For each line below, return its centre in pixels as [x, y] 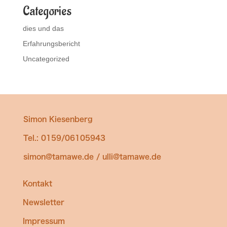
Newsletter [43, 202]
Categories [47, 11]
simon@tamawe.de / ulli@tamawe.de [92, 157]
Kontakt [37, 184]
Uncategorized [46, 59]
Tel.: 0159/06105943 [64, 138]
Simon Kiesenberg [58, 119]
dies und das [43, 29]
